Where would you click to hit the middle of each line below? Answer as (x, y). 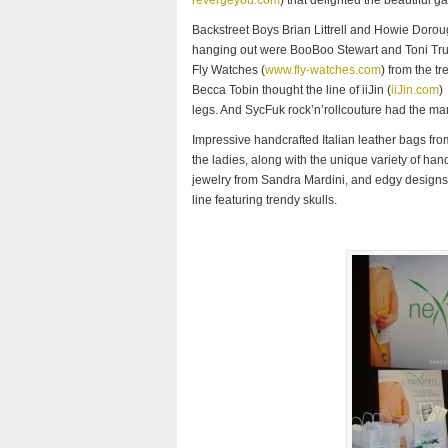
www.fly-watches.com (323, 70)
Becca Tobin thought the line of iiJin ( (291, 90)
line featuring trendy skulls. (264, 200)
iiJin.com (415, 90)
